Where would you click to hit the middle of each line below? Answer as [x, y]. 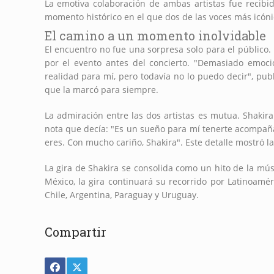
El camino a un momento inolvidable [155, 36]
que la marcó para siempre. [101, 90]
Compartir [75, 232]
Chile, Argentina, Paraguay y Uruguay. [121, 195]
